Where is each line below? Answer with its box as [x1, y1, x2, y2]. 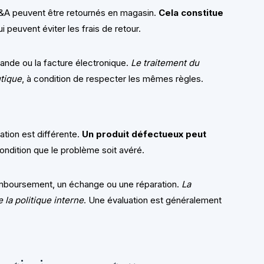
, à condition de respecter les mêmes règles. [22, 73, 204, 85]
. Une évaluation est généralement [84, 194, 222, 206]
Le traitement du [131, 57, 200, 69]
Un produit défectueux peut [82, 128, 207, 140]
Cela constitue [159, 7, 224, 19]
